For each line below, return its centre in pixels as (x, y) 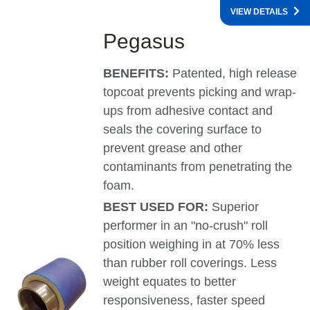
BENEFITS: (138, 74)
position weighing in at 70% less (192, 245)
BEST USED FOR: (158, 207)
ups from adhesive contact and (188, 111)
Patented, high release (235, 74)
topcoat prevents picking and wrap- (200, 92)
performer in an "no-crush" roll (186, 226)
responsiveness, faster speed (184, 301)
